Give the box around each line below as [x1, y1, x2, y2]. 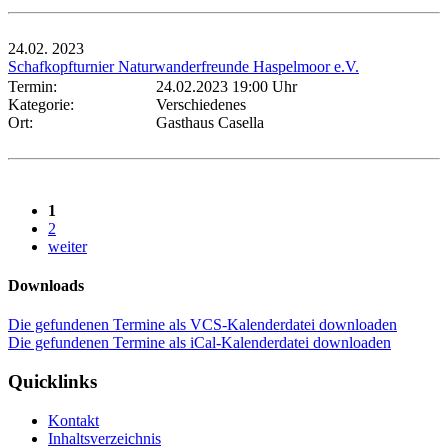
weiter [48, 237, 87, 255]
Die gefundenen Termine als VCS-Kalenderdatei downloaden [8, 316, 397, 334]
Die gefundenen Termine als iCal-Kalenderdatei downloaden [8, 334, 391, 352]
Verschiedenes [156, 95, 246, 113]
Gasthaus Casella [156, 113, 264, 131]
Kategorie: [8, 95, 82, 113]
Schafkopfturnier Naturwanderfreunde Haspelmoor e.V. [8, 57, 359, 75]
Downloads [8, 277, 84, 295]
